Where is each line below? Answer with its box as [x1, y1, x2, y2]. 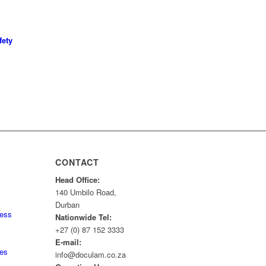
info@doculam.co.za [55, 249, 126, 261]
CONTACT [55, 156, 99, 169]
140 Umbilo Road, [55, 186, 116, 198]
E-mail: [55, 236, 81, 248]
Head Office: [55, 174, 100, 186]
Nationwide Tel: [55, 211, 112, 223]
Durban [55, 199, 80, 211]
